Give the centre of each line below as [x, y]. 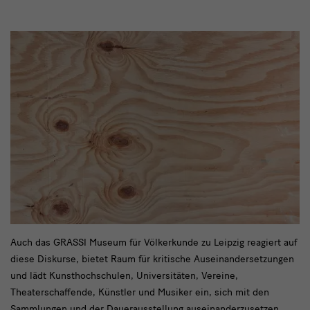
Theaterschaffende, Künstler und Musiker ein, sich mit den [140, 293]
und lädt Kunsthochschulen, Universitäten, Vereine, [124, 276]
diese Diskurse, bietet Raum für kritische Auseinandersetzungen [152, 259]
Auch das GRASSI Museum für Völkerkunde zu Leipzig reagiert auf [154, 243]
